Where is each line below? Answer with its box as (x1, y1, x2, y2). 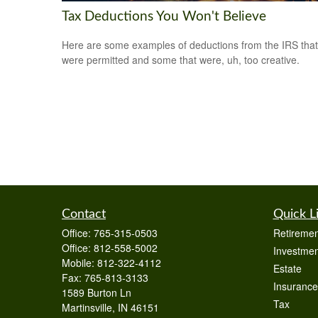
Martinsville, (62, 300, 115, 314)
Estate (273, 261, 302, 275)
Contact (62, 208, 106, 221)
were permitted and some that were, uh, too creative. (62, 53, 300, 67)
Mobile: (62, 256, 97, 270)
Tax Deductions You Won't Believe (62, 9, 266, 23)
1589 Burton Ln (62, 285, 131, 300)
